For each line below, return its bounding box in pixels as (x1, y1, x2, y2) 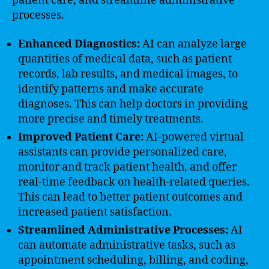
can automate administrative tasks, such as (18, 238, 235, 252)
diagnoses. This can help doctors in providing (18, 97, 248, 111)
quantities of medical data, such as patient (18, 52, 232, 66)
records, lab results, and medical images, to (18, 67, 238, 81)
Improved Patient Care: (18, 130, 144, 144)
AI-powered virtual (144, 130, 244, 144)
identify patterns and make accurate (18, 82, 204, 96)
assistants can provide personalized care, (18, 145, 227, 159)
